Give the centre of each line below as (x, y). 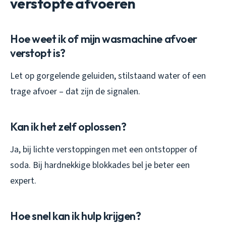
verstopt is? (38, 53)
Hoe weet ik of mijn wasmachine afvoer (104, 39)
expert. (23, 181)
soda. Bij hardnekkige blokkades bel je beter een (100, 165)
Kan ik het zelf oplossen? (68, 127)
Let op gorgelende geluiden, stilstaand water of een (108, 76)
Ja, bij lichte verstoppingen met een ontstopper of (104, 150)
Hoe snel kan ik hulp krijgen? (76, 216)
